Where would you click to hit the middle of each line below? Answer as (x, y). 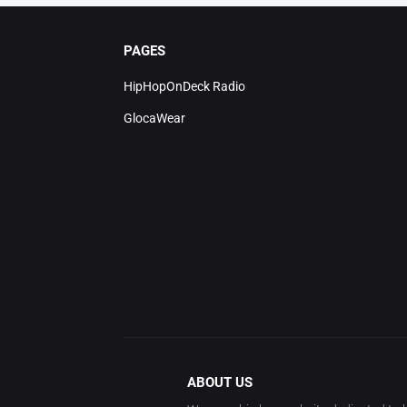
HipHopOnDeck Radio (184, 86)
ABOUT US (219, 382)
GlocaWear (154, 118)
